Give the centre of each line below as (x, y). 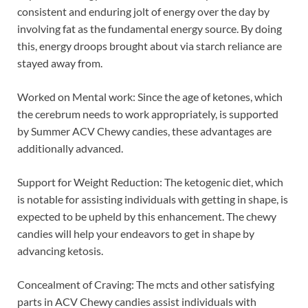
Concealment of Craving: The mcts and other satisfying (146, 284)
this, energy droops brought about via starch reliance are (150, 45)
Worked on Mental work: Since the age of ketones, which (150, 96)
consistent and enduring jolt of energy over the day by (143, 11)
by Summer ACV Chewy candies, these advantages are (144, 131)
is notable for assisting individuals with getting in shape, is (153, 199)
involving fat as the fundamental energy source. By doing (150, 28)
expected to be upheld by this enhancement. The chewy (147, 216)
